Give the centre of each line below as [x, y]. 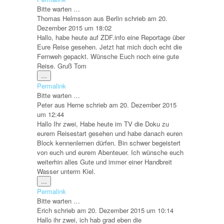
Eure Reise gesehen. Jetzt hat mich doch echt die [109, 46]
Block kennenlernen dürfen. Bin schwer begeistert [109, 142]
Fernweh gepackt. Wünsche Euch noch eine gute [108, 56]
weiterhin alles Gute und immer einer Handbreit [104, 161]
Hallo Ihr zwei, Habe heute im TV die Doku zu [103, 123]
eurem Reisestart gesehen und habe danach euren [110, 133]
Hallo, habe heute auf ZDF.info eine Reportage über [111, 37]
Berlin [114, 18]
